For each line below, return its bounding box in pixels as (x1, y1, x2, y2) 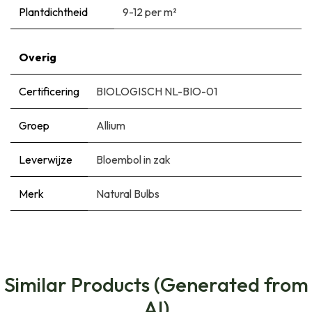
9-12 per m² (123, 4, 177, 19)
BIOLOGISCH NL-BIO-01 (96, 84, 217, 98)
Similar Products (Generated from (3, 271, 309, 297)
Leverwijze (19, 152, 72, 166)
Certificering (19, 84, 79, 98)
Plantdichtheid (19, 4, 88, 19)
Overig (19, 49, 56, 64)
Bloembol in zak (96, 152, 171, 166)
